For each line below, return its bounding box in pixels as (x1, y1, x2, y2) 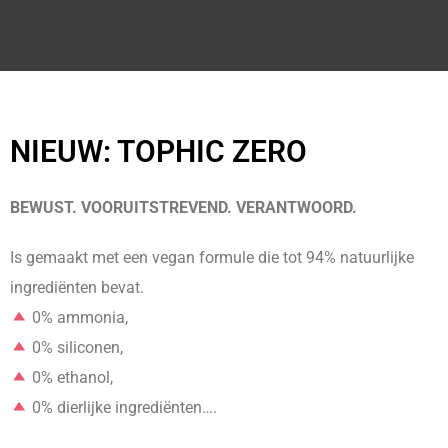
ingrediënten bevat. (10, 278, 144, 297)
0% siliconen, (28, 338, 124, 357)
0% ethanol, (28, 368, 114, 387)
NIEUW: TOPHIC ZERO (10, 134, 307, 169)
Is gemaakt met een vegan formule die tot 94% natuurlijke (10, 248, 414, 267)
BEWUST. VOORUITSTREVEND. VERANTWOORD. (10, 198, 357, 217)
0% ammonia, (28, 308, 129, 327)
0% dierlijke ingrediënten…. (28, 398, 218, 417)
